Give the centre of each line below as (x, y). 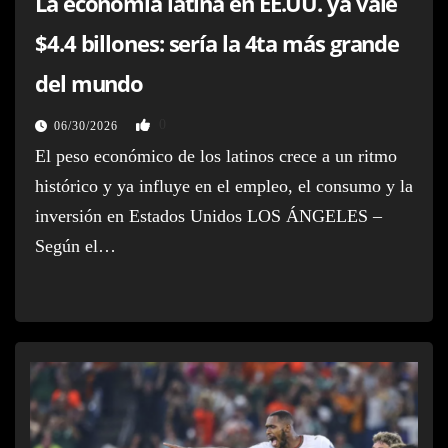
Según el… (75, 245)
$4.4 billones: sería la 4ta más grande (217, 42)
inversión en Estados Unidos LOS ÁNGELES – (208, 215)
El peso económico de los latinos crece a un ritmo (216, 155)
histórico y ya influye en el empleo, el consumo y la (224, 185)
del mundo (89, 82)
